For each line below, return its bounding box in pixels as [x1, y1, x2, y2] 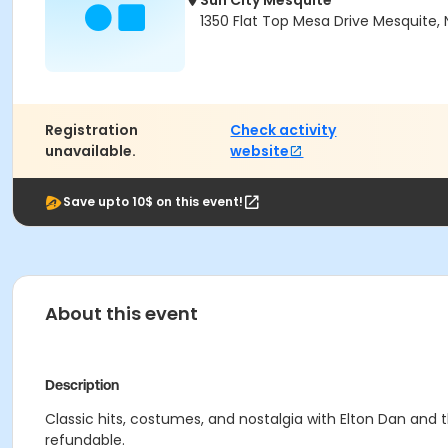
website [230, 141, 290, 161]
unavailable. [45, 141, 136, 161]
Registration [45, 120, 138, 140]
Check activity [230, 120, 337, 140]
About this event [45, 301, 198, 326]
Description [45, 377, 119, 393]
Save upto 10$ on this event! [63, 193, 243, 210]
